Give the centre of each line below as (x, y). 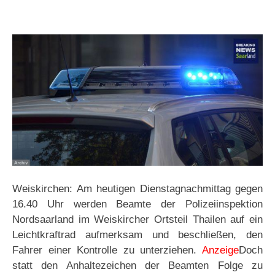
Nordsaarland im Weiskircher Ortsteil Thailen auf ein (137, 220)
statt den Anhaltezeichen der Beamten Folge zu (137, 266)
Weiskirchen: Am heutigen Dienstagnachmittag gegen (137, 189)
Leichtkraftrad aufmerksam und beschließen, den (137, 235)
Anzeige (220, 250)
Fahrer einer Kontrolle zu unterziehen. (107, 250)
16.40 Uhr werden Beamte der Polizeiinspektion (137, 204)
